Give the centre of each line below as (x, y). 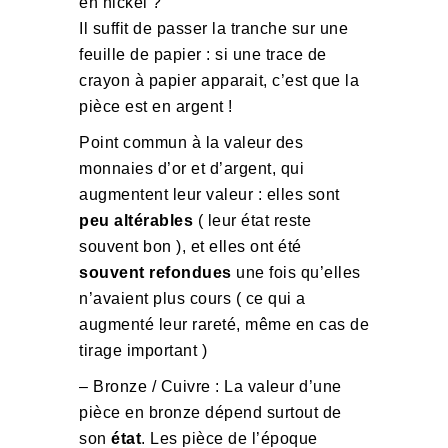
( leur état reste (252, 220)
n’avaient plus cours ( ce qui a (192, 298)
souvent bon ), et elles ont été (190, 246)
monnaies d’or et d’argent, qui (191, 168)
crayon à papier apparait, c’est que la (219, 80)
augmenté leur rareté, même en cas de (224, 324)
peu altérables (136, 220)
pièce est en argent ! (156, 106)
